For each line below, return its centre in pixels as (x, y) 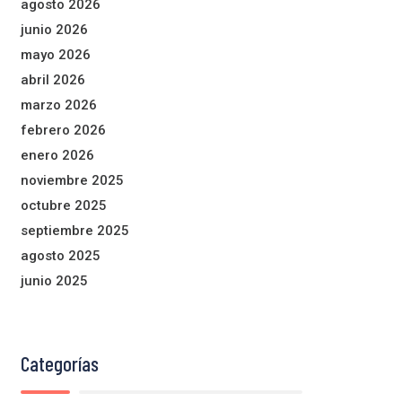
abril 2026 (53, 79)
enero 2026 (57, 155)
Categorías (60, 363)
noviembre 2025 (72, 180)
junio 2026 (54, 29)
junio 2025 (54, 280)
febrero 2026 (63, 130)
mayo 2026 (56, 54)
